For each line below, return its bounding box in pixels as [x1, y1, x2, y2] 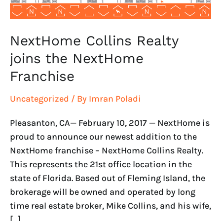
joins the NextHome [10, 50, 144, 67]
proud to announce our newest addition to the [10, 131, 197, 142]
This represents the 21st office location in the [10, 158, 192, 170]
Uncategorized [10, 93, 69, 105]
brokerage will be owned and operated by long [10, 186, 195, 197]
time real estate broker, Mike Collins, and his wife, [10, 200, 211, 211]
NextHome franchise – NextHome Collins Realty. [10, 145, 203, 156]
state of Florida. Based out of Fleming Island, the [10, 172, 205, 184]
